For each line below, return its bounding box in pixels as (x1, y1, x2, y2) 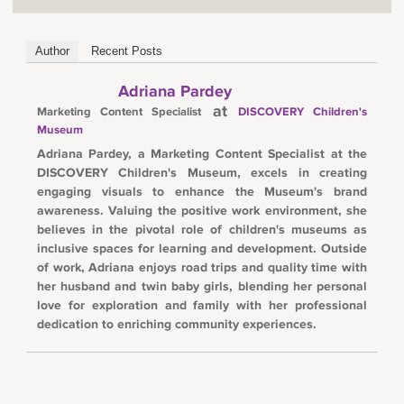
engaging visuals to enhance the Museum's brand (36, 183, 368, 199)
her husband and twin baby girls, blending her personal (36, 278, 368, 294)
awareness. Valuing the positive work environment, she (36, 202, 368, 218)
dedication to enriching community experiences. (36, 316, 317, 332)
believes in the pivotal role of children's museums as (36, 221, 368, 237)
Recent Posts (90, 43, 162, 58)
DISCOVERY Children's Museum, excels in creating (36, 164, 368, 180)
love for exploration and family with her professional (36, 297, 368, 313)
